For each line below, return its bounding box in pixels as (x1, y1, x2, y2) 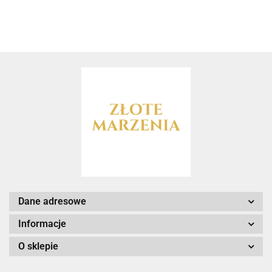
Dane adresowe (18, 195, 86, 208)
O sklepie (18, 240, 58, 253)
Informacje (18, 218, 66, 230)
